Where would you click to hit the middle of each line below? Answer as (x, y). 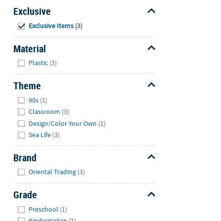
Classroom (45, 112)
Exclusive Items (51, 25)
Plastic (38, 63)
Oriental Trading (53, 172)
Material (29, 48)
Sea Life (40, 135)
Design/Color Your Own (63, 123)
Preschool (44, 209)
